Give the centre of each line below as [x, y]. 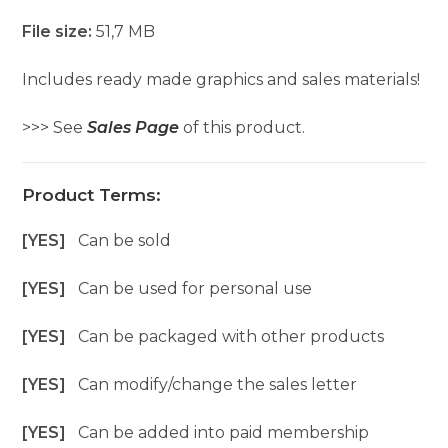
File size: [59, 32]
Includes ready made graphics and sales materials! [221, 80]
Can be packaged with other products [231, 337]
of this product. [242, 128]
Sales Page [133, 128]
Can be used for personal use [195, 289]
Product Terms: [92, 195]
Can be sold [125, 241]
